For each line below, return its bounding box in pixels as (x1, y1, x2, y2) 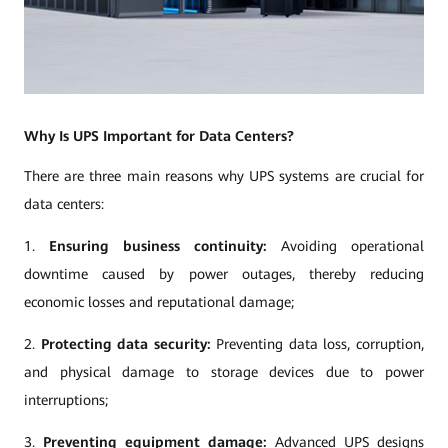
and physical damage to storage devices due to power (24, 364, 424, 380)
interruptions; (24, 392, 108, 408)
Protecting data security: (40, 336, 211, 352)
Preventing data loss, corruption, (210, 336, 425, 352)
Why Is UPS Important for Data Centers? (24, 128, 294, 144)
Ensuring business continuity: (49, 238, 267, 254)
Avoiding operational (267, 238, 424, 254)
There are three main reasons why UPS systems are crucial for (24, 168, 424, 184)
